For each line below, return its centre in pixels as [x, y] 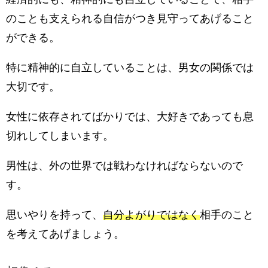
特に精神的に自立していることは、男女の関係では [130, 67]
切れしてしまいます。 [60, 135]
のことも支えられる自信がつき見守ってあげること [130, 18]
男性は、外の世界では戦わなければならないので [124, 165]
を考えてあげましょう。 [65, 234]
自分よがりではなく [151, 214]
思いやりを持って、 [54, 214]
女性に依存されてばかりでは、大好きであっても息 [130, 116]
